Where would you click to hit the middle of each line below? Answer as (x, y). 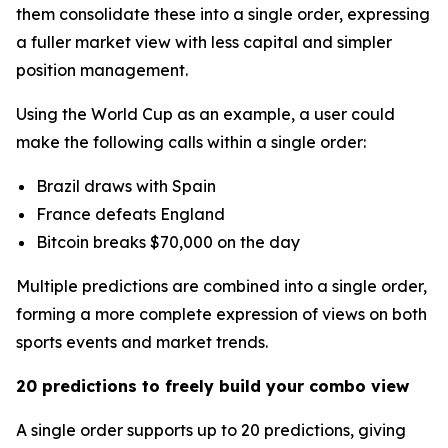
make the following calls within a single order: (191, 142)
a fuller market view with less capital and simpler (204, 42)
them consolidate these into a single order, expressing (223, 14)
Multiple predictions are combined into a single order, (221, 286)
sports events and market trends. (142, 342)
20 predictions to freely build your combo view (212, 386)
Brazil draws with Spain (126, 186)
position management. (102, 70)
